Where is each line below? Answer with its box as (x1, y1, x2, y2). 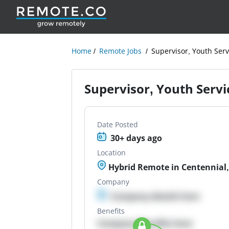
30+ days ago (110, 132, 163, 144)
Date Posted (97, 120, 139, 129)
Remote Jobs (99, 46, 142, 56)
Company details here (110, 191, 200, 202)
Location (97, 148, 126, 157)
